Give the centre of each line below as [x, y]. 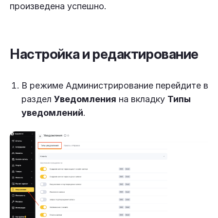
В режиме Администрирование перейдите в [115, 85]
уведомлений [52, 113]
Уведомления [85, 99]
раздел [38, 99]
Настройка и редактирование [104, 54]
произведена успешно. [58, 6]
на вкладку [142, 99]
